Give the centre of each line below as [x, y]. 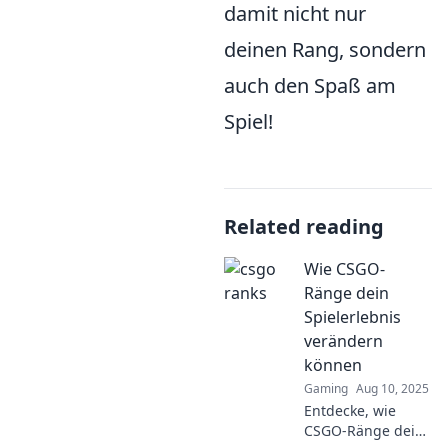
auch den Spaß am [310, 86]
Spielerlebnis [352, 317]
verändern [343, 341]
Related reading [304, 227]
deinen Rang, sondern [325, 50]
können [333, 365]
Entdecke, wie [350, 411]
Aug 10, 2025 [392, 389]
